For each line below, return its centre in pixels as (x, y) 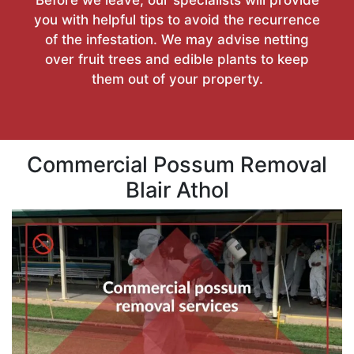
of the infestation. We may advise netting (177, 39)
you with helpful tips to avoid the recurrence (177, 19)
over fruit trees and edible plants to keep (177, 59)
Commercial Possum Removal (177, 164)
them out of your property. (177, 79)
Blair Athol (177, 190)
